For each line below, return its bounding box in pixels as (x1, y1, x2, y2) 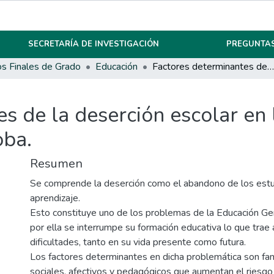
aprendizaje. (30, 191, 80, 206)
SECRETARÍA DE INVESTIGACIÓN (28, 39, 160, 50)
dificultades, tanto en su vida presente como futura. (30, 235, 246, 250)
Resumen (30, 155, 83, 172)
